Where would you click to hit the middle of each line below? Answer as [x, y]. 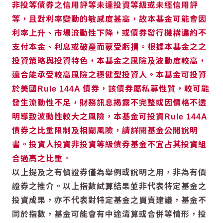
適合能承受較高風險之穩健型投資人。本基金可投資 [109, 75]
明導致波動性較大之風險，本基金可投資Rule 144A [110, 116]
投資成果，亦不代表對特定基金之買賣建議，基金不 [109, 200]
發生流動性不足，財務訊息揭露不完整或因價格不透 [109, 103]
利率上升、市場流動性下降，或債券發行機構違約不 [109, 33]
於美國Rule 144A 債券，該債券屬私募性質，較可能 [111, 89]
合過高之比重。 [42, 158]
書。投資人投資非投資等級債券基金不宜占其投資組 [109, 144]
